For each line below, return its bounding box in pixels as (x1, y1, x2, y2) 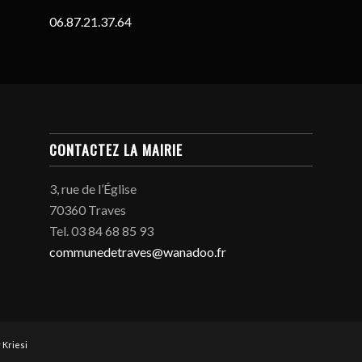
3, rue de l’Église (49, 180, 137, 196)
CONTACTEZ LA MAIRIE (49, 138, 183, 160)
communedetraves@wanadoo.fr (49, 243, 227, 259)
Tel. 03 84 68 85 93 (49, 222, 154, 238)
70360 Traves (49, 201, 127, 217)
